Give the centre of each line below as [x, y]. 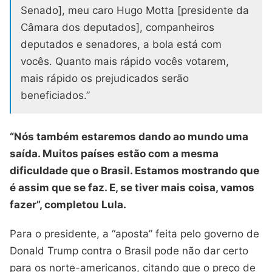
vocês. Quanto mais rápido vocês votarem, [125, 62]
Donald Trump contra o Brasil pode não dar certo [129, 250]
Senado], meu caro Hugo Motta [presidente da [135, 11]
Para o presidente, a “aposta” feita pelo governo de [134, 233]
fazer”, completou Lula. [68, 205]
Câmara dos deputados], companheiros [117, 28]
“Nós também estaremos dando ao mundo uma [129, 137]
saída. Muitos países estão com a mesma [114, 154]
